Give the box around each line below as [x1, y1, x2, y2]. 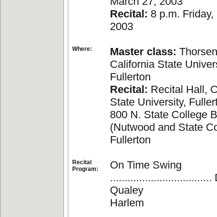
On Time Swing [110, 159, 182, 171]
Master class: [110, 46, 176, 58]
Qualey [110, 184, 143, 196]
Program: [72, 166, 98, 172]
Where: [72, 46, 92, 52]
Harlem [110, 197, 144, 209]
